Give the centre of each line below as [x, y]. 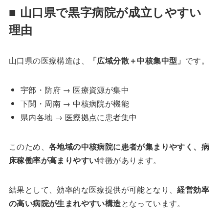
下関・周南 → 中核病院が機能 [75, 103]
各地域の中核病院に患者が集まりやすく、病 [129, 146]
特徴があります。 [129, 160]
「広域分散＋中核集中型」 [137, 60]
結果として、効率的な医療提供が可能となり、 [93, 189]
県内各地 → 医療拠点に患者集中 [79, 117]
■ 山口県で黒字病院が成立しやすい [105, 11]
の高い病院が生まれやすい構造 [65, 203]
